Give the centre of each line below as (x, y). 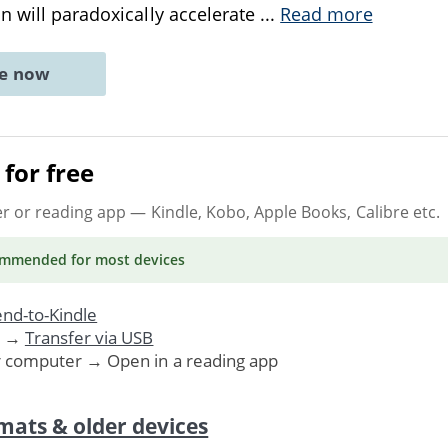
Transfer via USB (89, 337)
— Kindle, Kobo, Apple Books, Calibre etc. (283, 211)
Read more (326, 14)
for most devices (126, 259)
